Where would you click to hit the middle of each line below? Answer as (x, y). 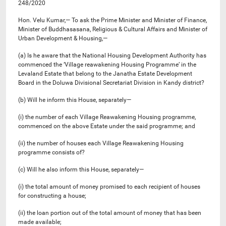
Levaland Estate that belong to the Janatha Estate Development (105, 73)
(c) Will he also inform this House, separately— (81, 169)
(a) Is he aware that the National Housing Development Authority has (112, 55)
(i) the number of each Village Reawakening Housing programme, (107, 117)
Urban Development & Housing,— (63, 38)
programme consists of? (51, 152)
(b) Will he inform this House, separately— (75, 100)
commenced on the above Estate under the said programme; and (107, 126)
